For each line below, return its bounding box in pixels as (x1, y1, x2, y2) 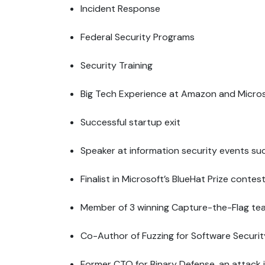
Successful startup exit (80, 116, 180, 128)
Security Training (80, 59, 153, 72)
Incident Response (80, 2, 160, 15)
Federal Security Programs (80, 31, 195, 43)
